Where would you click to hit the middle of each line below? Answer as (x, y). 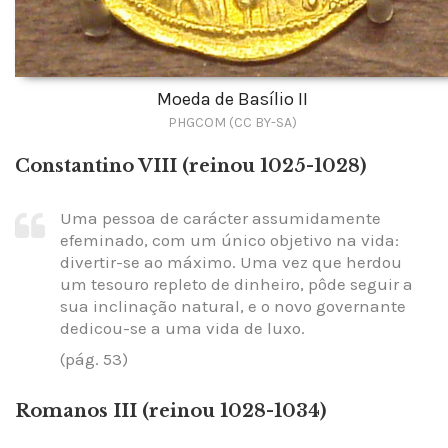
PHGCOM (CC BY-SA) (232, 122)
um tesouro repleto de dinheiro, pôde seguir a (236, 284)
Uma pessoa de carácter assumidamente (220, 218)
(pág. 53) (94, 358)
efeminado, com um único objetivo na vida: (229, 240)
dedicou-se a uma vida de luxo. (182, 328)
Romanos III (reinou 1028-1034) (170, 411)
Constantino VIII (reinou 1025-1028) (190, 165)
